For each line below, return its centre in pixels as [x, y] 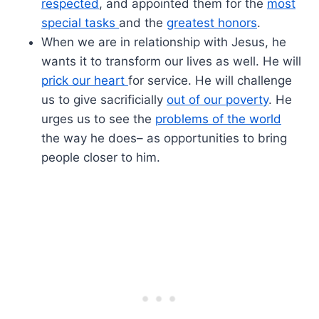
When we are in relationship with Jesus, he [164, 42]
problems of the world [218, 119]
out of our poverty [218, 99]
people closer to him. [101, 157]
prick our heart [85, 80]
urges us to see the [98, 119]
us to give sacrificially [104, 99]
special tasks [80, 22]
